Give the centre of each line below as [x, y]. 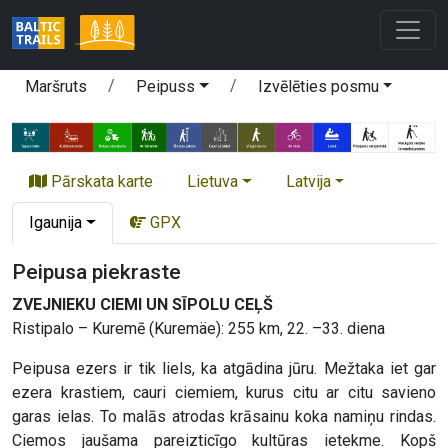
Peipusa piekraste [96, 272]
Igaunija [55, 223]
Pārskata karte [100, 182]
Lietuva [212, 182]
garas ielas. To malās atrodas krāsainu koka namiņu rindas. [224, 417]
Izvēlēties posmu [318, 86]
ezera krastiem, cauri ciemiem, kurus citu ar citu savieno [224, 393]
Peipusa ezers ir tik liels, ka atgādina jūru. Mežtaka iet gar [224, 369]
